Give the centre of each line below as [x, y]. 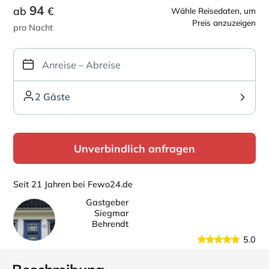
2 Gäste [53, 96]
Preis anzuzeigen [224, 23]
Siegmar [111, 213]
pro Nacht [33, 28]
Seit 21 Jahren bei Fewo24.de [73, 184]
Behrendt [110, 224]
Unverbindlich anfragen [134, 148]
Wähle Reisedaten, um [213, 11]
